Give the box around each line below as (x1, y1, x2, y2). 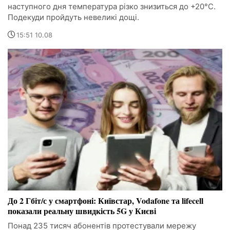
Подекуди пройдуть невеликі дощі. (8, 12, 139, 23)
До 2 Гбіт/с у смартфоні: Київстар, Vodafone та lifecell (8, 195, 203, 207)
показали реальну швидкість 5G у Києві (8, 205, 156, 217)
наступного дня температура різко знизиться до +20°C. (8, 2, 216, 12)
